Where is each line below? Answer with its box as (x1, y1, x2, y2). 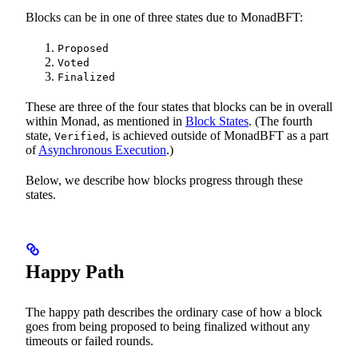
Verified (54, 129, 105, 142)
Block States (185, 113, 249, 128)
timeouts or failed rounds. (26, 333, 153, 348)
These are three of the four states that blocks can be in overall (26, 99, 332, 113)
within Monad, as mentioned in (26, 113, 185, 128)
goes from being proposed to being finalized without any (26, 319, 310, 333)
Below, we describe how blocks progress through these (26, 173, 303, 187)
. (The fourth (249, 113, 312, 128)
